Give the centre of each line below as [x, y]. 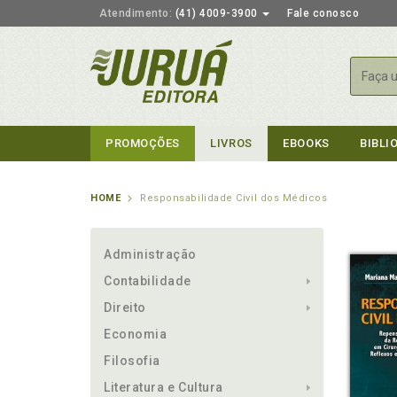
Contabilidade [148, 281]
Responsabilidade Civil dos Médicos [234, 198]
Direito [125, 307]
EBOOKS [306, 143]
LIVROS [231, 143]
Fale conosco [323, 13]
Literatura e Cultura [163, 387]
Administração [151, 254]
